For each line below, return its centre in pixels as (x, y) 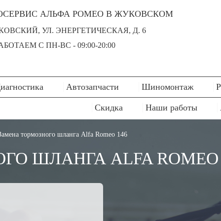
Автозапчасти (92, 87)
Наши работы (171, 108)
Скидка (109, 108)
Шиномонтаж (167, 87)
